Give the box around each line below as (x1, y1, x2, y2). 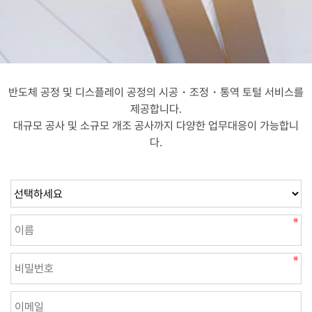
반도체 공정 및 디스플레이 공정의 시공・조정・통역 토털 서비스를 (8, 86, 304, 100)
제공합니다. (130, 102, 182, 116)
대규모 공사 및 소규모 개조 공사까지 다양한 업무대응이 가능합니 (13, 119, 299, 133)
